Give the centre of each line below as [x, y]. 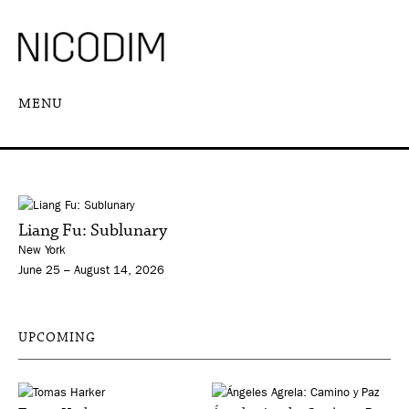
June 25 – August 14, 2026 [91, 269]
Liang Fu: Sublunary [93, 230]
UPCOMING [57, 337]
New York [42, 249]
